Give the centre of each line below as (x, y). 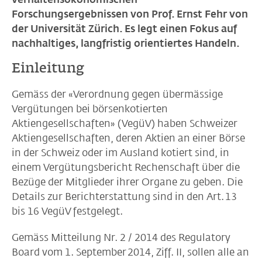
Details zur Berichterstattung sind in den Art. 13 (124, 196)
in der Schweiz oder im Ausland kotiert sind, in (120, 153)
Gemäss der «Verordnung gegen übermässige (117, 94)
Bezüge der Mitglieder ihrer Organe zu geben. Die (127, 182)
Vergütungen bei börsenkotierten (90, 109)
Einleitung (48, 68)
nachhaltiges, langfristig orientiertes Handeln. (125, 43)
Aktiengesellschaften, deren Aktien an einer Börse (128, 138)
